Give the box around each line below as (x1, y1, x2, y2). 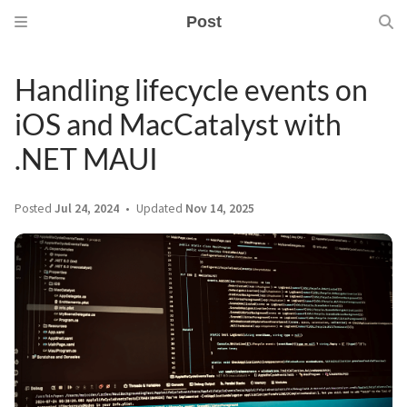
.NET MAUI (15, 141, 158, 176)
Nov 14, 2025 (185, 201, 254, 216)
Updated (134, 201, 185, 216)
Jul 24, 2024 (55, 201, 119, 216)
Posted (15, 201, 55, 216)
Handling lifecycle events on (15, 72, 368, 107)
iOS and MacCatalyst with (15, 106, 342, 142)
